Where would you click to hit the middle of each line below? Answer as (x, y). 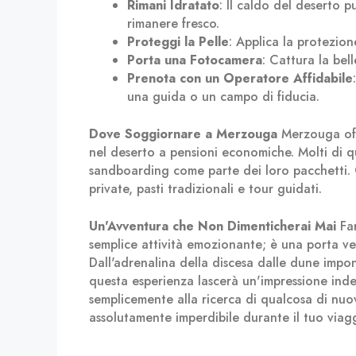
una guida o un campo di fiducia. (223, 97)
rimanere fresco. (173, 23)
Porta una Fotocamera (195, 60)
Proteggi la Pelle (178, 42)
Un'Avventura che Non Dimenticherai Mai (213, 226)
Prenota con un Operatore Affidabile (240, 78)
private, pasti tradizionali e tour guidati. (205, 189)
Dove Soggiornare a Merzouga (183, 134)
